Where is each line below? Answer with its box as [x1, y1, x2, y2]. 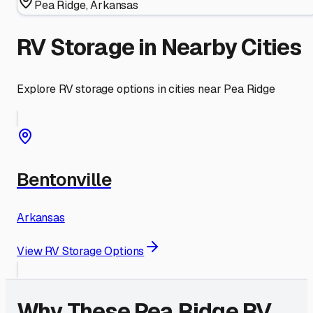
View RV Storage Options [17, 243, 145, 259]
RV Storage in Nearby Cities [17, 33, 302, 62]
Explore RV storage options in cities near [17, 81, 224, 96]
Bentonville [17, 167, 111, 191]
